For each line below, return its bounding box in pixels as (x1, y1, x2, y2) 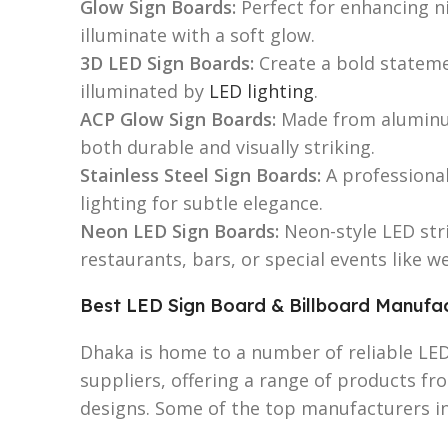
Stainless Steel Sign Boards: (80, 162, 321, 187)
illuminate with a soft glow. (80, 22, 315, 47)
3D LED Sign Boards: (80, 50, 254, 75)
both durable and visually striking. (80, 134, 375, 159)
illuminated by (80, 78, 209, 103)
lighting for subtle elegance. (80, 190, 323, 215)
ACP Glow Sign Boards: (80, 106, 276, 131)
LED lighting (209, 78, 314, 103)
